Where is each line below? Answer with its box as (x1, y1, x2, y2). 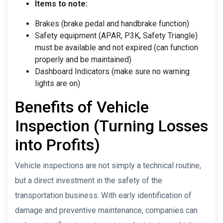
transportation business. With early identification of (15, 190, 192, 200)
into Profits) (15, 135, 100, 154)
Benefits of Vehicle (15, 97, 149, 116)
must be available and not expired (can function (35, 42, 198, 52)
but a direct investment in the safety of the (15, 175, 162, 185)
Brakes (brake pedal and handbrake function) (35, 18, 189, 28)
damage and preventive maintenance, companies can (15, 205, 198, 215)
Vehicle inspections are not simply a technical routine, (15, 160, 201, 170)
